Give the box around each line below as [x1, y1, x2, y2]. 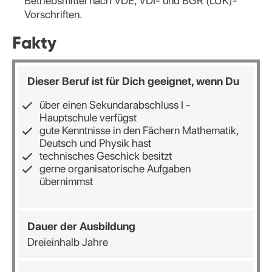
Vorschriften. [24, 7, 83, 21]
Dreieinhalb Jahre [27, 235, 108, 248]
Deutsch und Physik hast [39, 136, 151, 149]
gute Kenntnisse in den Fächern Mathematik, [39, 123, 239, 137]
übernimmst [39, 174, 93, 188]
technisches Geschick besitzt [39, 149, 172, 162]
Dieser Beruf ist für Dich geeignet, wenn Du [27, 74, 239, 87]
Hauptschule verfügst [39, 110, 137, 124]
